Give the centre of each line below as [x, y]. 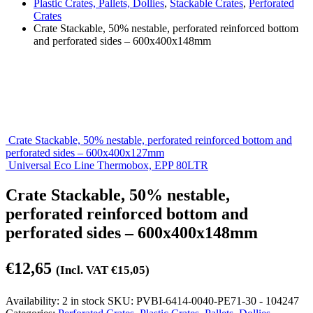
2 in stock [83, 300]
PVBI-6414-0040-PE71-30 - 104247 [218, 300]
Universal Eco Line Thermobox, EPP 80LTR [108, 165]
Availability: [34, 300]
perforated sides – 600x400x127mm [85, 152]
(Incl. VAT [83, 270]
